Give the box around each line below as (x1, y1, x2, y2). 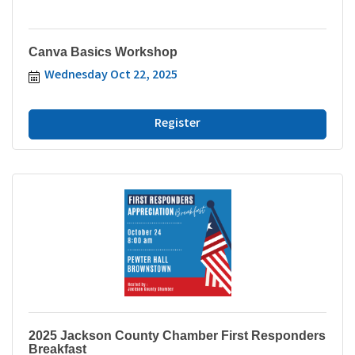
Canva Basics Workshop (29, 44, 177, 59)
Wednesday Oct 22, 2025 (44, 66, 177, 85)
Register (155, 114, 200, 133)
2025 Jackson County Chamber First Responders (29, 328, 326, 342)
